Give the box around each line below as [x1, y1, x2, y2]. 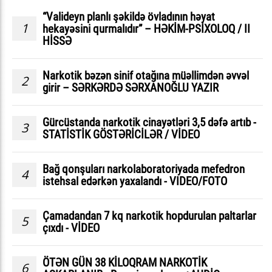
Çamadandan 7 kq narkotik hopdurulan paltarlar [42, 208, 256, 223]
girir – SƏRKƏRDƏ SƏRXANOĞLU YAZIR [42, 80, 219, 95]
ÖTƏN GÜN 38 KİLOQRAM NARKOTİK [42, 255, 207, 270]
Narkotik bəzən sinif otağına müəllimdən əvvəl [42, 68, 249, 83]
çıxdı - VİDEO [42, 220, 100, 235]
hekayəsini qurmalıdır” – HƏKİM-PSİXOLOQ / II [42, 21, 250, 36]
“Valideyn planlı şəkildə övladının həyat [42, 9, 215, 24]
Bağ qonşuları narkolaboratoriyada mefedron [42, 161, 245, 176]
